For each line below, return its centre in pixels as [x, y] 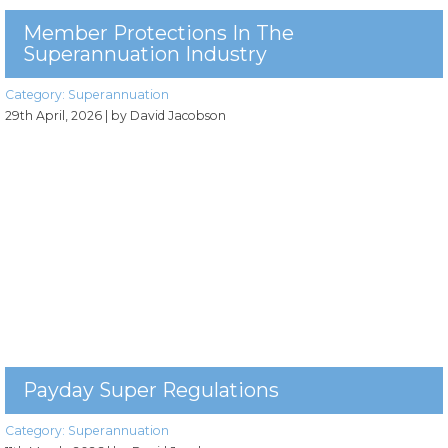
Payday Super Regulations [151, 390]
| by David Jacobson [165, 115]
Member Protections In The [158, 32]
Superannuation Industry [145, 53]
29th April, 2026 [53, 115]
